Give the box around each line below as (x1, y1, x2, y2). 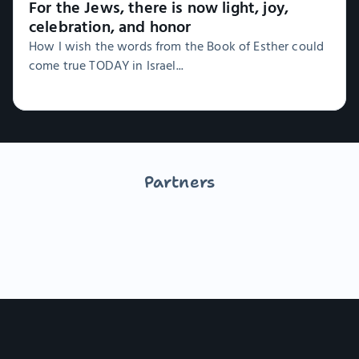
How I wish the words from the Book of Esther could (29, 35, 325, 57)
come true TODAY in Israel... (29, 54, 184, 76)
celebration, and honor (29, 14, 192, 40)
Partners (143, 171, 216, 193)
